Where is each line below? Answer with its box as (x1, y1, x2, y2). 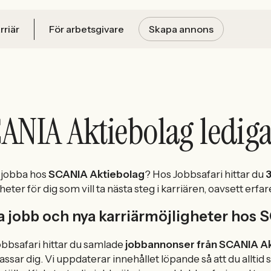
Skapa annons (149, 23, 214, 35)
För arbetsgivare (49, 23, 124, 35)
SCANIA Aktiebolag (48, 168, 145, 180)
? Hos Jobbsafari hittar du (145, 168, 266, 180)
